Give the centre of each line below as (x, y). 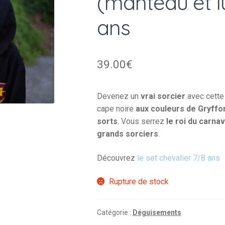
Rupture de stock (139, 182)
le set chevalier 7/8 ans (179, 158)
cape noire (116, 108)
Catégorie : (115, 212)
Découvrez (117, 158)
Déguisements (157, 212)
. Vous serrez (141, 121)
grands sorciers (127, 134)
